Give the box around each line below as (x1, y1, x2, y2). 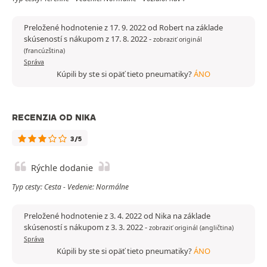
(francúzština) (24, 46, 65, 55)
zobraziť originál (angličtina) (149, 223, 234, 232)
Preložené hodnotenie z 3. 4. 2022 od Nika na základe (24, 210, 210, 222)
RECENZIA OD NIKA (12, 112, 96, 123)
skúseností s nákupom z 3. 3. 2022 (24, 222, 145, 233)
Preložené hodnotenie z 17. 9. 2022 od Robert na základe (24, 22, 223, 33)
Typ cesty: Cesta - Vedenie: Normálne (12, 182, 129, 193)
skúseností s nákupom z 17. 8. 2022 (24, 33, 149, 45)
